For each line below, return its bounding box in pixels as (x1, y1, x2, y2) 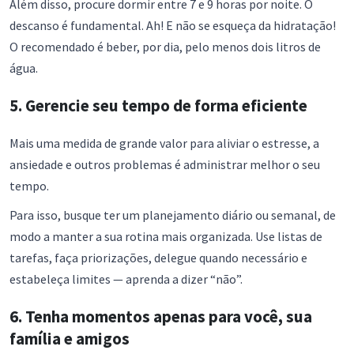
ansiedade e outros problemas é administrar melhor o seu (9, 156, 320, 173)
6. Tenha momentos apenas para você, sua (9, 306, 312, 328)
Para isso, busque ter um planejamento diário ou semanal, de (9, 207, 336, 224)
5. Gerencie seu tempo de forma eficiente (9, 95, 307, 117)
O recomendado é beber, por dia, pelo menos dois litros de (9, 39, 321, 55)
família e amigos (9, 328, 130, 350)
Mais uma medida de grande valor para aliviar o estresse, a (9, 135, 319, 152)
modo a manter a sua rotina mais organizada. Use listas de (9, 228, 322, 245)
